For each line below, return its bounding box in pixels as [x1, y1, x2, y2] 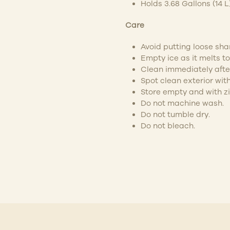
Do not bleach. [141, 121, 195, 130]
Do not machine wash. [141, 99, 224, 107]
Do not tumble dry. [141, 110, 210, 119]
